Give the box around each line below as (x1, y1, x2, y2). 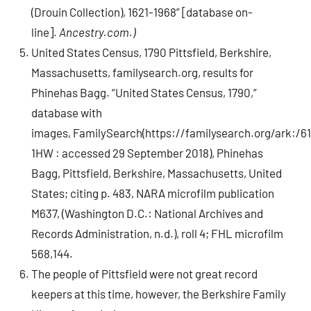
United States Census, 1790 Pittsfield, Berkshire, (31, 44, 272, 59)
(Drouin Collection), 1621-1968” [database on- (31, 4, 253, 19)
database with (31, 105, 103, 119)
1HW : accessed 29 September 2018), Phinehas (31, 145, 264, 160)
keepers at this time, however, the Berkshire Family (31, 286, 287, 301)
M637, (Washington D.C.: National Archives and (31, 205, 264, 220)
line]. (31, 24, 60, 39)
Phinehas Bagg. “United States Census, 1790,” (31, 85, 258, 99)
